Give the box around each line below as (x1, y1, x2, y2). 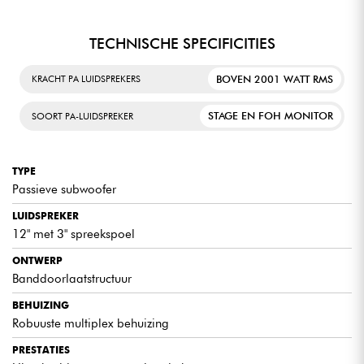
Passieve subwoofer (12, 182, 116, 197)
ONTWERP (12, 254, 63, 267)
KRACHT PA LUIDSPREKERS (32, 73, 141, 85)
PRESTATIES (12, 344, 70, 357)
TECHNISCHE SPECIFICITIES (89, 34, 275, 52)
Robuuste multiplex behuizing (12, 316, 169, 331)
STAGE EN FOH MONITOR (208, 110, 334, 123)
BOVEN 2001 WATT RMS (216, 72, 334, 85)
